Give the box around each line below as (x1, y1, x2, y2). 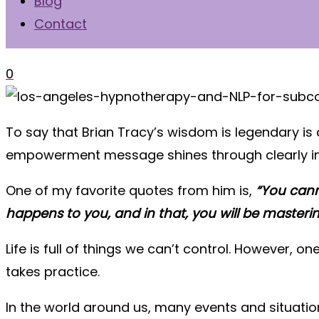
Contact (34, 15, 87, 33)
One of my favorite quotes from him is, (6, 182, 256, 199)
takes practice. (6, 263, 100, 281)
